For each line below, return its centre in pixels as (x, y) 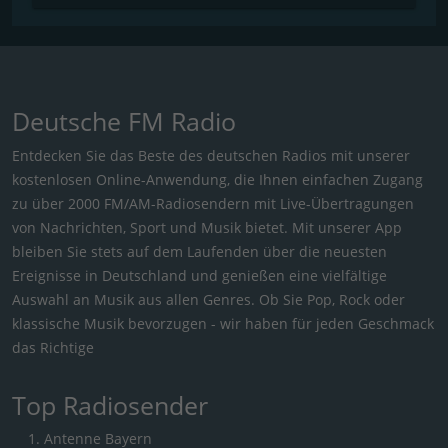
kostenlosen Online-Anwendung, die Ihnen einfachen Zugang (217, 179)
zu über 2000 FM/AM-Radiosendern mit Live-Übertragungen (213, 203)
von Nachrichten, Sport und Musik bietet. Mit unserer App (207, 227)
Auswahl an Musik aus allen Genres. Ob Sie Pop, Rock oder (208, 299)
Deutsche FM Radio (124, 120)
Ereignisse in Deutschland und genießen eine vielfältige (199, 275)
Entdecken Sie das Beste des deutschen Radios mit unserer (211, 155)
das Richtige (53, 347)
